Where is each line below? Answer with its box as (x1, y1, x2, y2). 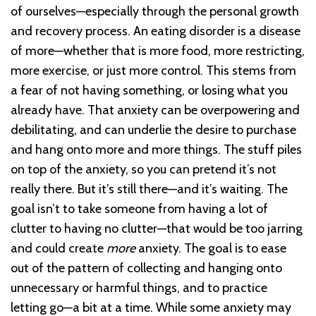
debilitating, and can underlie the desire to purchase (11, 122, 296, 138)
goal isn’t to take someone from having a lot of (11, 201, 268, 217)
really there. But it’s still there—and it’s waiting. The (11, 181, 288, 197)
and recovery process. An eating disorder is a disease (11, 23, 300, 39)
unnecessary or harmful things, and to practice (11, 280, 267, 296)
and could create (11, 241, 107, 257)
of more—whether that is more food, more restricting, (11, 43, 305, 59)
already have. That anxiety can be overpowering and (11, 102, 300, 119)
